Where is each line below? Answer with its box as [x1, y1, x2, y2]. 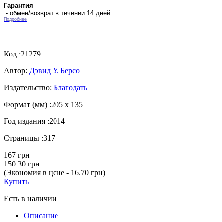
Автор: [4, 66, 29, 75]
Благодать [54, 83, 87, 92]
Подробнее [4, 16, 27, 22]
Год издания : [4, 116, 49, 125]
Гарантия [4, 1, 33, 9]
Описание [24, 211, 58, 220]
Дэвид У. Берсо [29, 66, 80, 75]
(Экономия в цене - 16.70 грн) [4, 168, 105, 177]
